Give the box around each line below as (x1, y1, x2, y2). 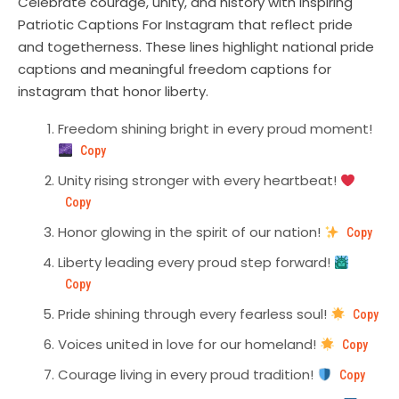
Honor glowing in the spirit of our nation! (58, 223, 324, 242)
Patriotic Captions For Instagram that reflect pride (18, 15, 353, 35)
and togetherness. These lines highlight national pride (18, 37, 374, 57)
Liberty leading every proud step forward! (58, 253, 334, 273)
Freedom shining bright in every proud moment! (58, 119, 372, 139)
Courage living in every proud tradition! (58, 365, 317, 385)
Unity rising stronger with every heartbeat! (58, 171, 340, 191)
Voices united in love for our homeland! (58, 335, 320, 354)
